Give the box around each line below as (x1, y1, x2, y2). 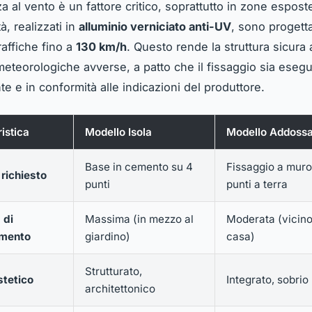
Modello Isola (85, 125, 152, 139)
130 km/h (76, 39, 127, 54)
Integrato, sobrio (226, 272, 309, 286)
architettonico (85, 281, 155, 295)
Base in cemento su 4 (85, 159, 193, 173)
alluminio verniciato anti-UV (79, 19, 231, 33)
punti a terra (226, 177, 288, 191)
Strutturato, (85, 264, 142, 278)
